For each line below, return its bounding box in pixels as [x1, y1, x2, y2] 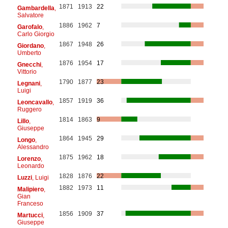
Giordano [17, 42, 44, 49]
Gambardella [17, 4, 54, 12]
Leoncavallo [17, 98, 52, 106]
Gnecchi [17, 61, 41, 68]
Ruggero [17, 105, 42, 113]
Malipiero [17, 185, 44, 193]
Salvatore [17, 11, 44, 19]
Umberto [17, 49, 41, 56]
